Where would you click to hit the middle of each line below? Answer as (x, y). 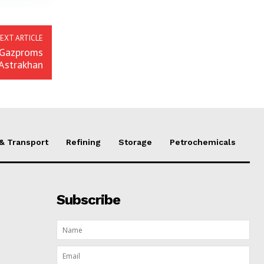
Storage (135, 142)
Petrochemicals (203, 142)
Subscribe (88, 200)
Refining (83, 142)
